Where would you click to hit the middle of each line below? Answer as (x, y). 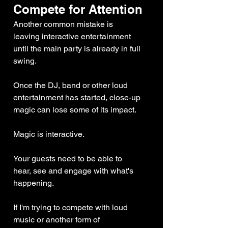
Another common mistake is (64, 24)
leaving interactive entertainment (73, 37)
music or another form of (58, 220)
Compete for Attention (78, 9)
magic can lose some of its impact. (75, 110)
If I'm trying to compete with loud (72, 208)
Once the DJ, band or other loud (72, 85)
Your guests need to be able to (69, 159)
